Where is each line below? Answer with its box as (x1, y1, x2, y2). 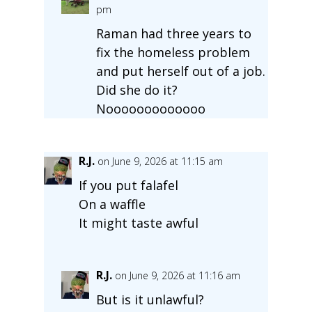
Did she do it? (95, 81, 178, 98)
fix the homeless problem (95, 43, 250, 61)
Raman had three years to (95, 24, 251, 42)
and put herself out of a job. (95, 62, 265, 79)
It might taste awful (78, 214, 198, 231)
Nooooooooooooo (95, 100, 205, 117)
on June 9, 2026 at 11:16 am (114, 268, 240, 282)
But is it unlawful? (95, 290, 204, 308)
